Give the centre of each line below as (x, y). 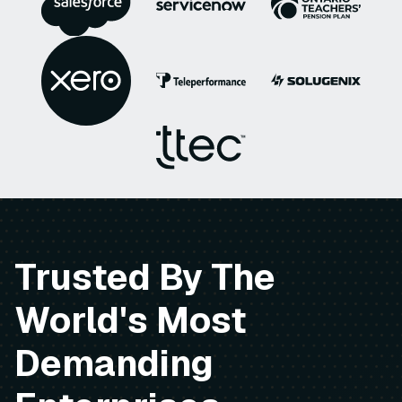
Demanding (114, 363)
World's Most (131, 320)
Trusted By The (145, 277)
